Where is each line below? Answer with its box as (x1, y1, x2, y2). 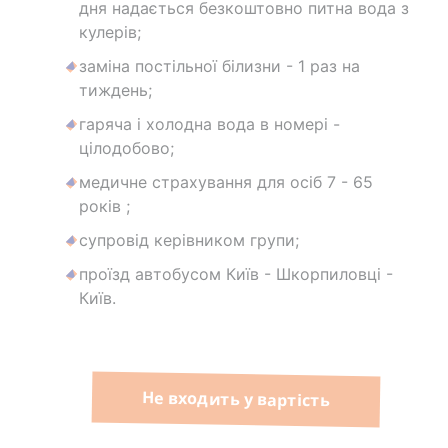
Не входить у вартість (142, 386, 331, 412)
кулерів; (79, 22, 141, 43)
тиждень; (79, 80, 152, 101)
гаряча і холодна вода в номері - (79, 114, 340, 135)
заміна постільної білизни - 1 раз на (79, 56, 360, 77)
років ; (79, 196, 130, 217)
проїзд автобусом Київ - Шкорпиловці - (79, 264, 393, 285)
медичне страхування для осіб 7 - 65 (79, 172, 373, 193)
